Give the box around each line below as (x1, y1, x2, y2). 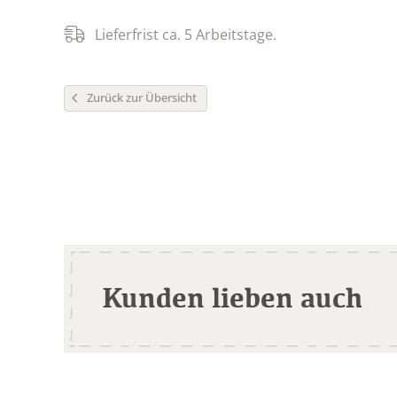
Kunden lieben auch (102, 278, 362, 315)
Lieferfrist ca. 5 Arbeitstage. (95, 24, 276, 44)
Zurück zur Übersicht (87, 89, 197, 105)
